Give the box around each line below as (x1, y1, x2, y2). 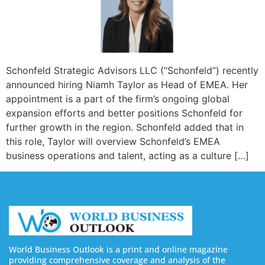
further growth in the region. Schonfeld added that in (6, 121, 244, 134)
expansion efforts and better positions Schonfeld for (6, 107, 243, 119)
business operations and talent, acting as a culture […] (6, 150, 249, 162)
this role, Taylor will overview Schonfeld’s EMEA (6, 135, 220, 148)
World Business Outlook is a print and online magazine (9, 244, 228, 256)
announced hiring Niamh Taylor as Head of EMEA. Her (6, 79, 248, 91)
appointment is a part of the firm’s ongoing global (6, 93, 230, 105)
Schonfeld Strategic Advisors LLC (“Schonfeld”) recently (6, 64, 258, 77)
